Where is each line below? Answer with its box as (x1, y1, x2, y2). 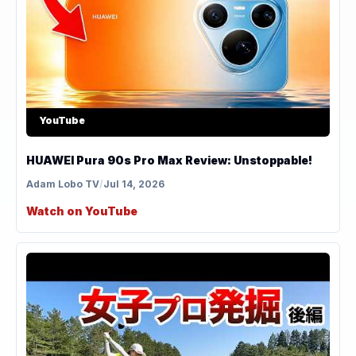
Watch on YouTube (26, 203, 137, 218)
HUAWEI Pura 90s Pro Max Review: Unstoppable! (26, 153, 312, 167)
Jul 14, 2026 (103, 177, 164, 190)
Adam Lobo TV (26, 177, 99, 190)
